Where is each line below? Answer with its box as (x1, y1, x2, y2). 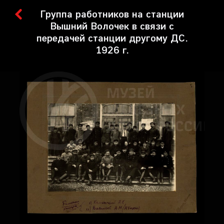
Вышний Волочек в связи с (50, 19, 174, 31)
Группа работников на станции (40, 7, 184, 19)
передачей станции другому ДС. (36, 31, 188, 43)
